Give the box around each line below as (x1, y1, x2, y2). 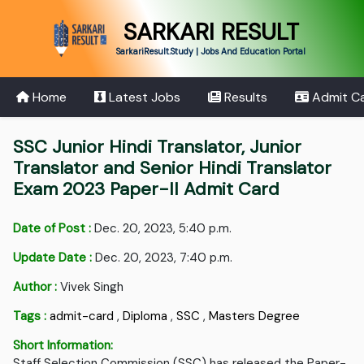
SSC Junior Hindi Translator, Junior (13, 135, 302, 159)
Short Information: (13, 337, 114, 354)
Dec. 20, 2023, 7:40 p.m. (92, 249, 233, 266)
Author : (13, 279, 58, 296)
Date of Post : (13, 220, 92, 237)
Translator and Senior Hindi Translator (13, 156, 332, 180)
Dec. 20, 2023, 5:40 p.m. (91, 220, 232, 237)
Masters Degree (209, 308, 301, 325)
